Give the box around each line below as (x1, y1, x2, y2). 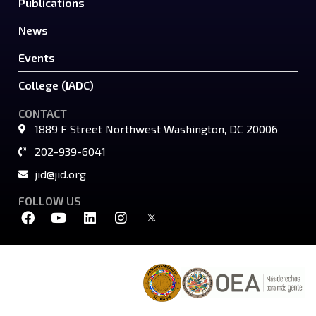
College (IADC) (18, 78, 94, 92)
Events (18, 51, 55, 65)
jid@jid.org (34, 167, 86, 181)
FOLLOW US (18, 194, 81, 208)
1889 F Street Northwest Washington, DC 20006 (34, 122, 278, 136)
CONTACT (18, 107, 67, 121)
